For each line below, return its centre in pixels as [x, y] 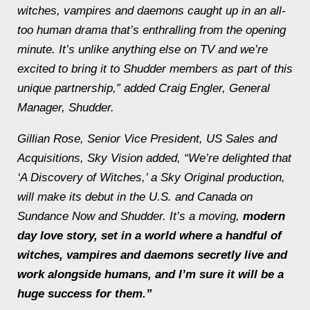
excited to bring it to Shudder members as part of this [155, 69]
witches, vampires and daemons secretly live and [152, 255]
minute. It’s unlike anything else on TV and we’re [143, 49]
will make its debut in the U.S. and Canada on [135, 197]
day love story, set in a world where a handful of [149, 236]
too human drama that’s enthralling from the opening [152, 30]
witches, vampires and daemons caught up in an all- [152, 11]
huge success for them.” [85, 294]
